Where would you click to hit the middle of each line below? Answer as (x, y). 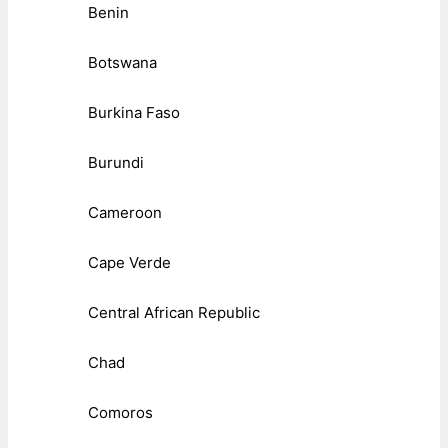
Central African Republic (174, 313)
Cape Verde (129, 263)
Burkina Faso (134, 113)
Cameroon (125, 213)
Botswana (122, 63)
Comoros (120, 413)
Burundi (116, 163)
